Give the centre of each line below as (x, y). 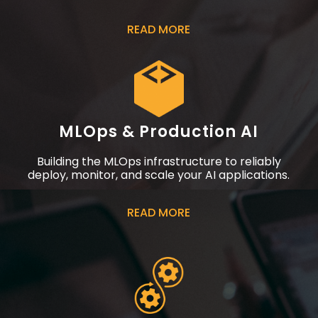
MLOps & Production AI (159, 132)
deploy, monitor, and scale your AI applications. (159, 175)
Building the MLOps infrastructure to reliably (159, 162)
